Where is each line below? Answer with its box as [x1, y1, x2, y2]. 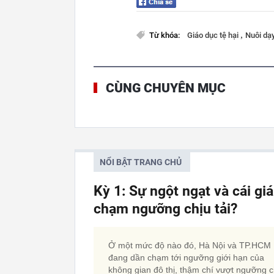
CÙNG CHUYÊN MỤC [106, 81, 226, 96]
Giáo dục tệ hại [187, 31, 240, 40]
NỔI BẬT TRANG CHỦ [100, 157, 182, 168]
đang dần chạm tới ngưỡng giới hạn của [108, 253, 264, 263]
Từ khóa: [149, 31, 182, 40]
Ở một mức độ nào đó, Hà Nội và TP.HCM [108, 240, 271, 251]
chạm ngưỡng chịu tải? [94, 201, 237, 218]
